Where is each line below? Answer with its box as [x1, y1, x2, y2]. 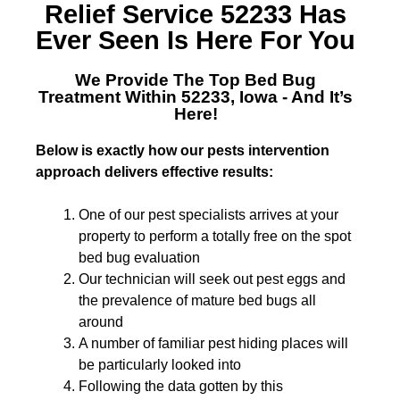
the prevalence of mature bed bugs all [79, 293, 316, 308]
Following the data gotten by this [79, 379, 283, 394]
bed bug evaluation [79, 250, 200, 265]
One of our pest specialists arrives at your [79, 207, 338, 222]
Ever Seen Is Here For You [36, 26, 355, 54]
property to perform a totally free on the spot [79, 229, 351, 244]
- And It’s [278, 87, 353, 106]
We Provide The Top [75, 71, 245, 89]
